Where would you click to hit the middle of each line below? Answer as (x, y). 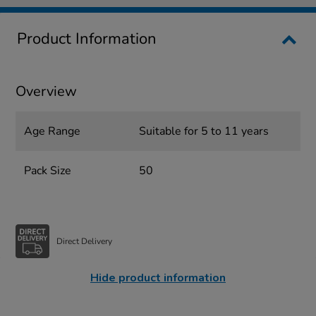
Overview (47, 92)
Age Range (53, 132)
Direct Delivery (85, 241)
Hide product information (158, 278)
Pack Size (48, 171)
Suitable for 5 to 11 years (203, 132)
